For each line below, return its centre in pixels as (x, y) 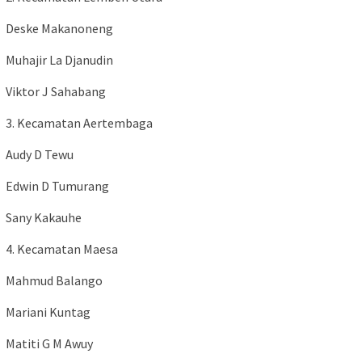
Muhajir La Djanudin (59, 60)
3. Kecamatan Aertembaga (79, 123)
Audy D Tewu (40, 155)
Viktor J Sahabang (56, 92)
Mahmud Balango (54, 281)
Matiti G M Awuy (49, 344)
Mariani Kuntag (48, 312)
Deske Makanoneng (59, 29)
